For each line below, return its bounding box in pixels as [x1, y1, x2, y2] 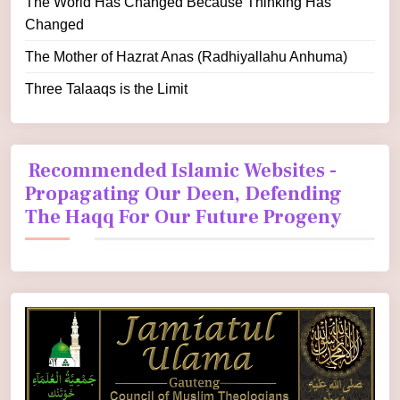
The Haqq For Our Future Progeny [25, 204, 342, 230]
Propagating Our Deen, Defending [25, 181, 342, 207]
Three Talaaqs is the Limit [25, 81, 187, 97]
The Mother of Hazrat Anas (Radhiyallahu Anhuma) [25, 49, 347, 65]
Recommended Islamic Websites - [29, 158, 337, 184]
